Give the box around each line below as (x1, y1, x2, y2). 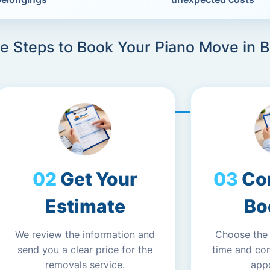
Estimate (45, 195, 125, 217)
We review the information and (15, 228, 155, 240)
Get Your (60, 168, 137, 190)
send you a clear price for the (17, 243, 152, 256)
